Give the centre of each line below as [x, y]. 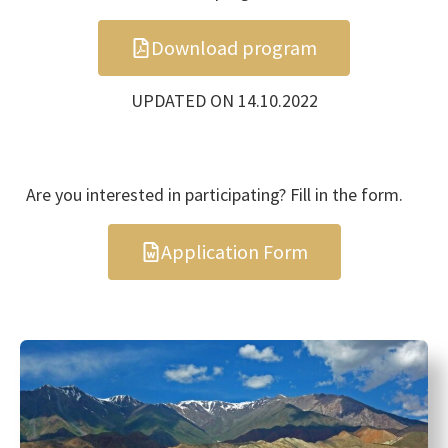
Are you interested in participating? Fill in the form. [214, 194]
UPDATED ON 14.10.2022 [224, 100]
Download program [234, 47]
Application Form [234, 251]
